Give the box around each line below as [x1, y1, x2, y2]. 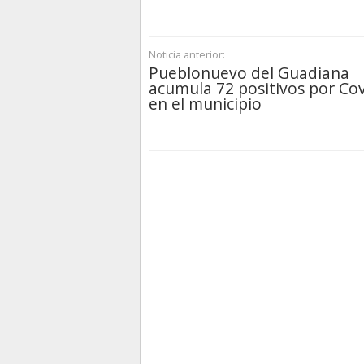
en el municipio [149, 93, 262, 115]
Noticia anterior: [149, 47, 225, 63]
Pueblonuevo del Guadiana [149, 62, 349, 84]
